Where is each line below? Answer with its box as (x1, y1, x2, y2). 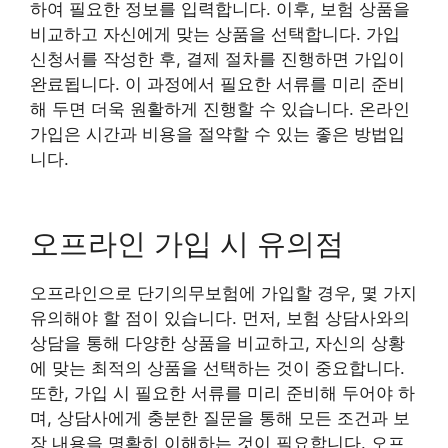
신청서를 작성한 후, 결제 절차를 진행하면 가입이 (30, 48, 405, 69)
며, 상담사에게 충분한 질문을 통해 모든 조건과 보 (30, 408, 410, 428)
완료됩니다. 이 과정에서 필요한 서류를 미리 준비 (30, 73, 405, 94)
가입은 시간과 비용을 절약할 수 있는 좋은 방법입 (30, 123, 405, 144)
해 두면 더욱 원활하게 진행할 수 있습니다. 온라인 (30, 98, 410, 119)
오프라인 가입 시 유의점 (30, 226, 344, 261)
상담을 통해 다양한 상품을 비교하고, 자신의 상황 (30, 333, 405, 353)
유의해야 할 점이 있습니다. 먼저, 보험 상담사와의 (30, 308, 410, 328)
